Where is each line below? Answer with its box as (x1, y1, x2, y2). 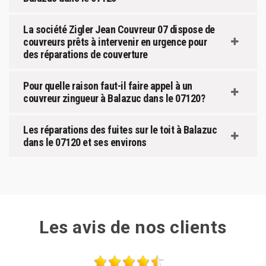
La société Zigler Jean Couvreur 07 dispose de (23, 23, 215, 36)
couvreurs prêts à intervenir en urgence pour (23, 35, 207, 48)
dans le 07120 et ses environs (23, 135, 147, 148)
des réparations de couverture (23, 47, 148, 61)
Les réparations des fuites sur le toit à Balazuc (23, 123, 217, 136)
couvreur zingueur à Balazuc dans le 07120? (23, 91, 205, 104)
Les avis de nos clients (39, 216, 227, 237)
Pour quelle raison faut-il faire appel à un (23, 79, 192, 92)
